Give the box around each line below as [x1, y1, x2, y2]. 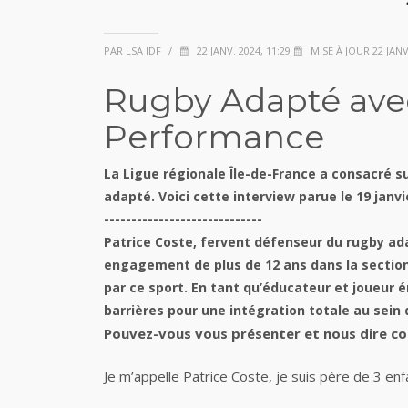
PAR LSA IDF [104, 44, 161, 57]
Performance [104, 117, 324, 157]
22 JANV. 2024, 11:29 [194, 44, 291, 57]
